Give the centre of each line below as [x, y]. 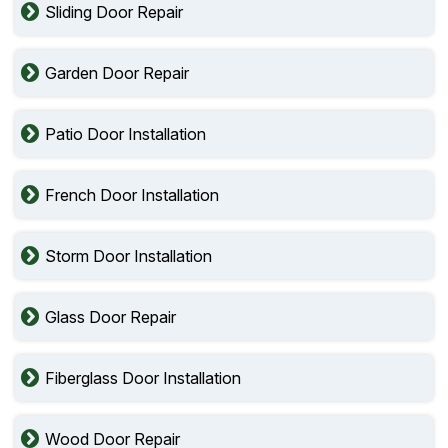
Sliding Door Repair [114, 12]
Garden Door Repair [117, 73]
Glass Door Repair [110, 317]
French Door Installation [132, 195]
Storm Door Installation [128, 256]
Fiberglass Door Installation [143, 378]
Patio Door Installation [125, 134]
